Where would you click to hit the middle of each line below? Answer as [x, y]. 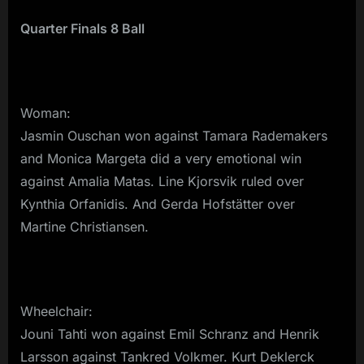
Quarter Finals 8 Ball [82, 28]
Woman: [45, 113]
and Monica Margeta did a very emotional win [161, 158]
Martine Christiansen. [84, 226]
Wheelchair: [56, 311]
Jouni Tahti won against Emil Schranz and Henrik [170, 334]
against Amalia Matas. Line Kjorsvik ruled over [162, 181]
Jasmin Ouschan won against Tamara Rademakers [174, 135]
